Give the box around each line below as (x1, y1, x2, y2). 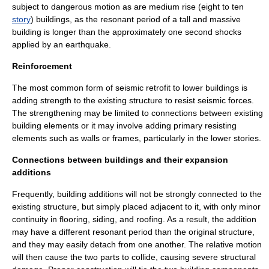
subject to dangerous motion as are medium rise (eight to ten (12, 2, 244, 11)
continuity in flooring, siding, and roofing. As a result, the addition (12, 214, 256, 224)
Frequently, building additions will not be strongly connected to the (12, 189, 262, 199)
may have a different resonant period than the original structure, (12, 227, 255, 237)
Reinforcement (12, 61, 72, 71)
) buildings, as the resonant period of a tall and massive (31, 14, 241, 24)
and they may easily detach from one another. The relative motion (12, 240, 262, 249)
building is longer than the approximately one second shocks (12, 27, 241, 37)
